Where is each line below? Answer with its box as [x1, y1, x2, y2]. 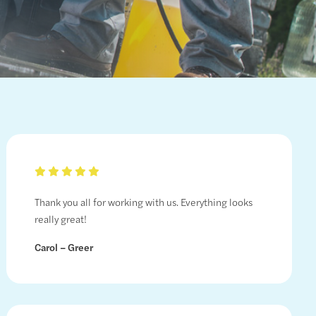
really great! [34, 212, 87, 226]
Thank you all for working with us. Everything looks [34, 195, 253, 209]
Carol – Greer [34, 240, 93, 255]
